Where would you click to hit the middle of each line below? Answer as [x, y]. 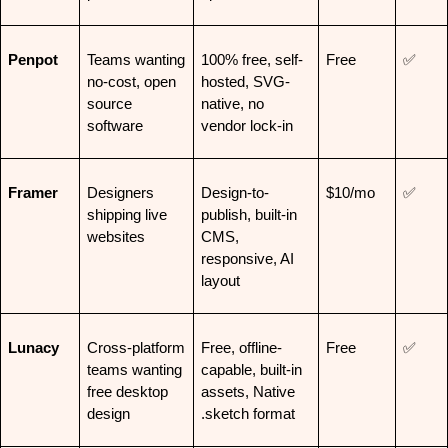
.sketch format [247, 413]
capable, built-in [251, 369]
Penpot [32, 59]
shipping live [126, 214]
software [114, 125]
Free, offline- [241, 347]
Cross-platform [135, 347]
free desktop [127, 391]
